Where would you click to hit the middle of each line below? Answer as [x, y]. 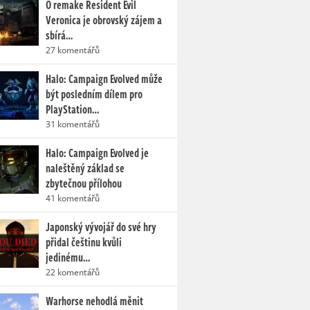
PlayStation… [72, 109]
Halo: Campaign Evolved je [97, 153]
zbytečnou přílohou [84, 183]
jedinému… [68, 257]
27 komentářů [73, 50]
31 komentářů [73, 124]
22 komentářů [73, 272]
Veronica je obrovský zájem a [104, 20]
